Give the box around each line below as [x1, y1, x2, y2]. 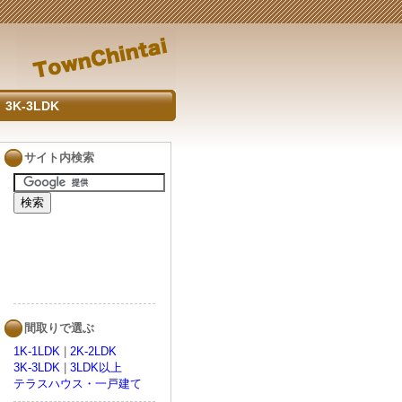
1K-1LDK [13, 345, 60, 358]
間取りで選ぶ [24, 321, 94, 335]
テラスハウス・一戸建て [13, 377, 142, 390]
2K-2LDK [70, 345, 117, 358]
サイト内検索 [24, 151, 94, 164]
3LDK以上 [70, 361, 122, 374]
